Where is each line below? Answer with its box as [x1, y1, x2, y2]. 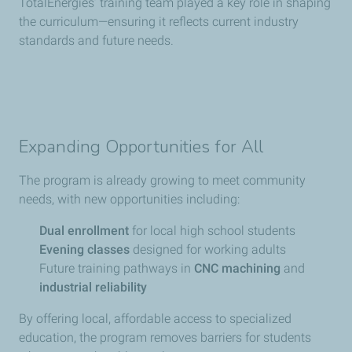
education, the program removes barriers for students [19, 329, 311, 345]
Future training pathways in [39, 260, 194, 276]
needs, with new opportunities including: [19, 191, 240, 207]
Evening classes [39, 241, 130, 257]
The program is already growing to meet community [19, 172, 306, 188]
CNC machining [194, 260, 280, 276]
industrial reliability [39, 279, 147, 295]
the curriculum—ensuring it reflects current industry [19, 13, 299, 29]
